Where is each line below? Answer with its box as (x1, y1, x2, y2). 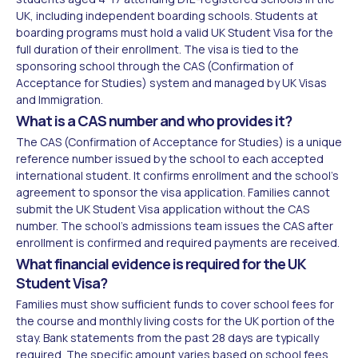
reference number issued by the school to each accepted (16, 150, 324, 166)
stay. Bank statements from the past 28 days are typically (16, 329, 319, 345)
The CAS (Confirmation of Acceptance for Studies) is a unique (16, 133, 342, 149)
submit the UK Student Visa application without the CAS (16, 201, 309, 217)
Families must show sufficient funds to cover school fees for (16, 296, 334, 312)
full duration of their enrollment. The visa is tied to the (16, 41, 299, 57)
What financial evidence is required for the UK (16, 253, 306, 273)
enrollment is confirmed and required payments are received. (16, 234, 340, 250)
